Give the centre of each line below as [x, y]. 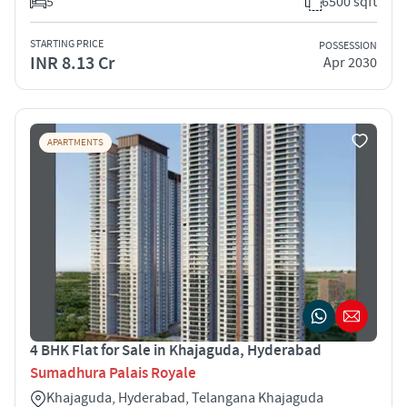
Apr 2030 [350, 63]
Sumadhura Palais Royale [113, 373]
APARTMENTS [75, 142]
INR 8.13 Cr [72, 63]
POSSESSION [348, 46]
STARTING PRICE [67, 44]
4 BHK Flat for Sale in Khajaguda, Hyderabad [176, 350]
